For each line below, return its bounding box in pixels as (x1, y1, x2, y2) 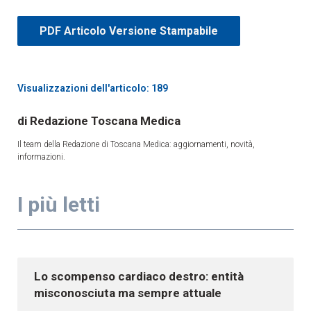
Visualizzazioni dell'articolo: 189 (17, 82, 168, 94)
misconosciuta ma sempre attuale (34, 285, 221, 300)
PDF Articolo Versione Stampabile (40, 24, 218, 37)
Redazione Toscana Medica (27, 113, 180, 128)
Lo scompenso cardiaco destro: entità (34, 269, 244, 283)
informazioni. (17, 151, 65, 162)
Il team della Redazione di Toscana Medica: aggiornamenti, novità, (17, 139, 255, 149)
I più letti (17, 192, 100, 217)
